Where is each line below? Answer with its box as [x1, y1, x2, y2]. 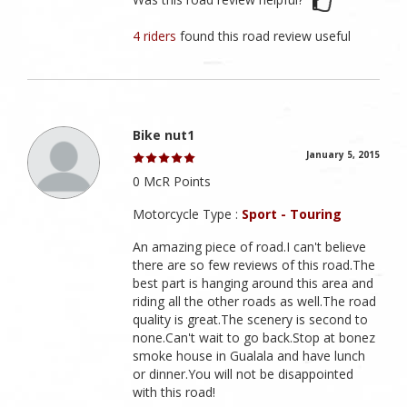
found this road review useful [180, 26, 352, 45]
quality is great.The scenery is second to [133, 310, 369, 328]
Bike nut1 [133, 125, 195, 144]
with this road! [133, 382, 216, 401]
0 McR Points [133, 172, 212, 190]
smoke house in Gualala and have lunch [133, 346, 366, 364]
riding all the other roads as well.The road [133, 292, 377, 310]
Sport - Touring [242, 204, 342, 223]
